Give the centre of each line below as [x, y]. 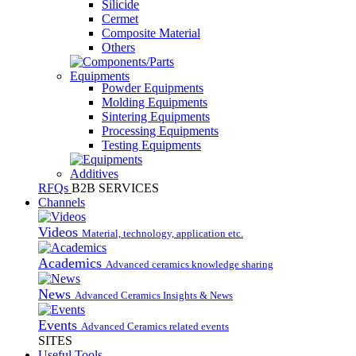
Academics [72, 263]
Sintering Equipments [156, 116]
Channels [62, 202]
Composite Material [151, 33]
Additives [94, 173]
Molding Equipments [155, 102]
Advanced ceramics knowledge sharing [190, 264]
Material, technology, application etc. [163, 233]
